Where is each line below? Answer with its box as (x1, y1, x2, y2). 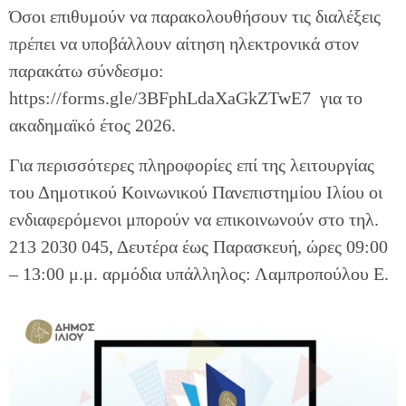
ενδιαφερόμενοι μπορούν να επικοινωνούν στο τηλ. (9, 208, 379, 229)
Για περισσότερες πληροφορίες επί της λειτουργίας (9, 154, 374, 175)
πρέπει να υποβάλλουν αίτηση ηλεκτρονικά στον (9, 33, 359, 53)
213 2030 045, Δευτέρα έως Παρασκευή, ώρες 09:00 (9, 236, 388, 256)
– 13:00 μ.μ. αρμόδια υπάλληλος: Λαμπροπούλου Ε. (9, 263, 389, 284)
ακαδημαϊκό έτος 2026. (9, 114, 176, 135)
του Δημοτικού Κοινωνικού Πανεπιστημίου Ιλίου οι (9, 181, 382, 202)
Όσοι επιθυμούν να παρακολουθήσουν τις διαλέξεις (9, 5, 381, 26)
